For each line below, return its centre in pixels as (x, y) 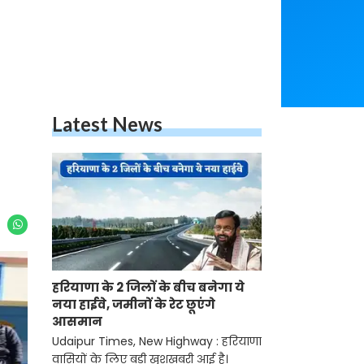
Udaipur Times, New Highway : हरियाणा (157, 342)
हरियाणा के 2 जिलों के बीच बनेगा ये (148, 288)
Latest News (107, 124)
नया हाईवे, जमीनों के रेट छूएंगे (134, 305)
